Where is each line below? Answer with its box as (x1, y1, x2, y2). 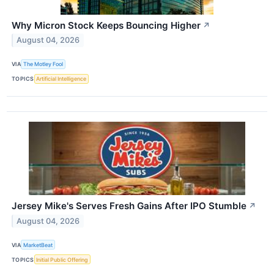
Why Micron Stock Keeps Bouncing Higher (12, 19, 201, 31)
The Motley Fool (23, 61, 64, 68)
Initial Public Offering (36, 256, 89, 263)
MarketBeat (23, 241, 53, 248)
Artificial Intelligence (36, 75, 87, 83)
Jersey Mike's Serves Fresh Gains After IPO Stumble (12, 200, 246, 212)
